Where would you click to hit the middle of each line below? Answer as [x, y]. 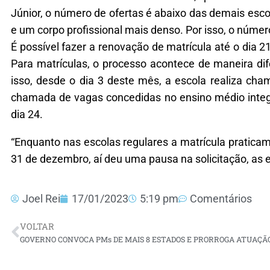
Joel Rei [41, 199]
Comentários [221, 199]
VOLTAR [37, 226]
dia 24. [27, 114]
